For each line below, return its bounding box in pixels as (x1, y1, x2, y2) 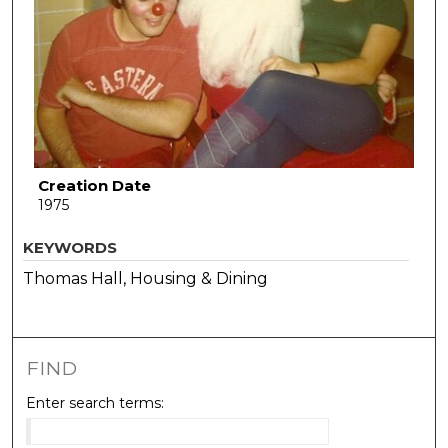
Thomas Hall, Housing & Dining (23, 268, 269, 288)
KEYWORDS (23, 237, 118, 257)
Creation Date (37, 176, 151, 196)
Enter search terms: (26, 393, 165, 412)
